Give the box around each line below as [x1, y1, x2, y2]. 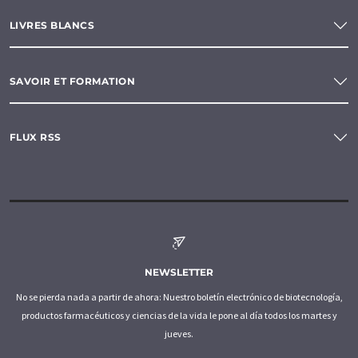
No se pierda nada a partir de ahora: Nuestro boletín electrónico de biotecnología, [15, 290, 343, 303]
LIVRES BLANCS [10, 19, 95, 32]
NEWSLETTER [145, 265, 213, 278]
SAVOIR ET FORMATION [10, 75, 136, 88]
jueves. [165, 327, 193, 340]
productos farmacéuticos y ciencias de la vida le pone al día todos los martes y [21, 308, 337, 321]
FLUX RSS [10, 131, 62, 144]
